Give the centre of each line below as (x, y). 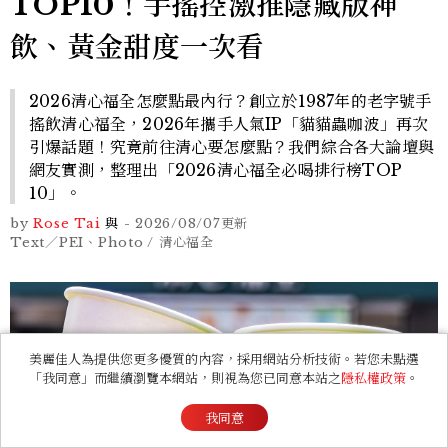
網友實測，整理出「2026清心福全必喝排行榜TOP (216, 169)
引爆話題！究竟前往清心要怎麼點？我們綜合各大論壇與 (232, 146)
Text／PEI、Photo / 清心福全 (112, 242)
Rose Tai (67, 223)
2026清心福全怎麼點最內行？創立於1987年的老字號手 (230, 100)
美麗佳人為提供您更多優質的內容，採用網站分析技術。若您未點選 (224, 359)
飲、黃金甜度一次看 (137, 47)
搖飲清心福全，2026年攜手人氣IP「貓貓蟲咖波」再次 (229, 123)
